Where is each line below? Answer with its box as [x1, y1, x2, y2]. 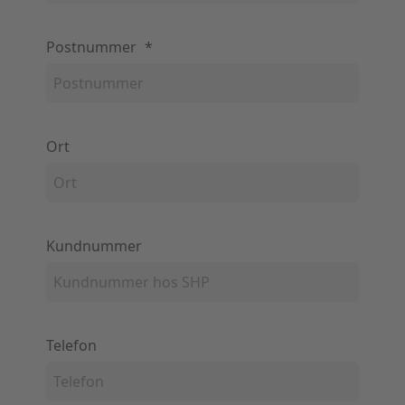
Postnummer [46, 37, 140, 58]
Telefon [46, 335, 97, 356]
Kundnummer [46, 236, 142, 257]
